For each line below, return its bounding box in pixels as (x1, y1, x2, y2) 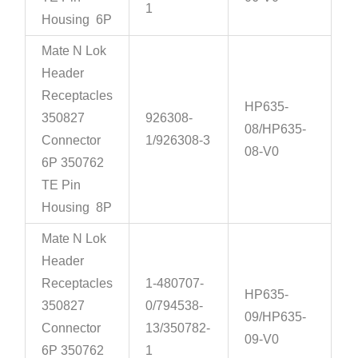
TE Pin (42, 178, 82, 193)
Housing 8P (42, 201, 113, 215)
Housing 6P (42, 13, 113, 27)
